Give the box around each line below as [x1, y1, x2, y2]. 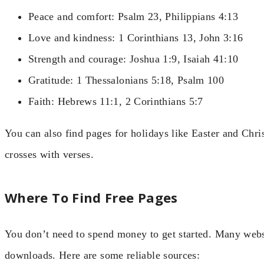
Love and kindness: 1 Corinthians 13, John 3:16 [28, 32, 243, 44]
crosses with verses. [5, 148, 94, 161]
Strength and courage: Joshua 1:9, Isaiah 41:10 [28, 53, 239, 65]
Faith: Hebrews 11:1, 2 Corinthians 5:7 [28, 95, 203, 108]
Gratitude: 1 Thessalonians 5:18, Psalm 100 [28, 74, 225, 87]
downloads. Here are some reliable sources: [5, 249, 200, 261]
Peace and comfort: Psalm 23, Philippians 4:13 [28, 11, 239, 23]
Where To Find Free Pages [5, 188, 178, 206]
